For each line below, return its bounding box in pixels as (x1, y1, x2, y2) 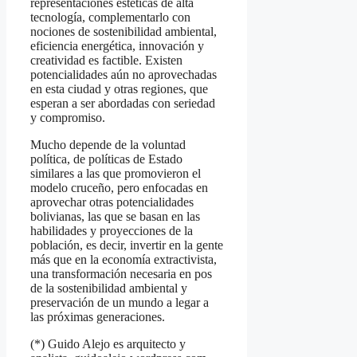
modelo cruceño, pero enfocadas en (30, 181, 208, 195)
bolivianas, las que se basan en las (30, 210, 200, 224)
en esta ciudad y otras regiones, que (30, 82, 208, 96)
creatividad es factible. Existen (30, 53, 182, 68)
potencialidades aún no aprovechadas (30, 68, 217, 82)
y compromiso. (30, 111, 105, 125)
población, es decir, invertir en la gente (30, 238, 223, 253)
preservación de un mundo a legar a (30, 296, 209, 310)
